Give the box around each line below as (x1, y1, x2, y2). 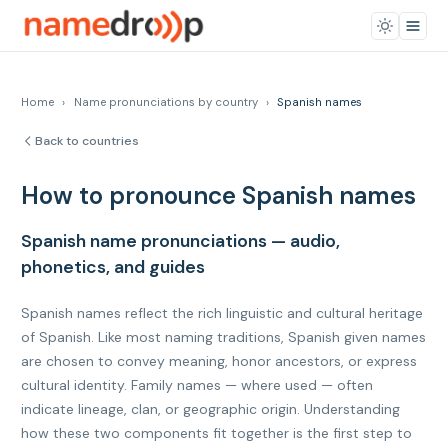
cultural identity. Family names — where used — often (21, 376, 373, 394)
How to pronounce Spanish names (21, 180, 416, 212)
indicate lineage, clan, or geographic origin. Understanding (21, 400, 400, 418)
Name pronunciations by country (73, 95, 258, 110)
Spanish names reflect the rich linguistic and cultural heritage (21, 304, 423, 322)
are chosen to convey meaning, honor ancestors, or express (21, 352, 417, 370)
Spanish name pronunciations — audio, (21, 230, 340, 252)
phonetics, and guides (21, 256, 205, 278)
